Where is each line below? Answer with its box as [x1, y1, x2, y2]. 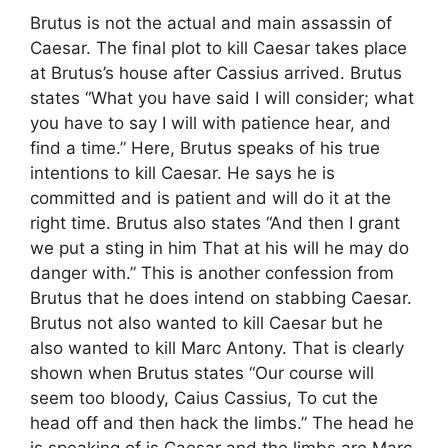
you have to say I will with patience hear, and [30, 113, 391, 133]
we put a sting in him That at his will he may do [30, 238, 409, 258]
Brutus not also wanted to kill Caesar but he [30, 313, 383, 333]
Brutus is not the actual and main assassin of [30, 13, 392, 33]
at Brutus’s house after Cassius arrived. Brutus [30, 63, 402, 83]
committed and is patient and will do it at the [30, 188, 391, 208]
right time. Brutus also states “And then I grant [30, 213, 400, 233]
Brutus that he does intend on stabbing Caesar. [30, 288, 412, 308]
